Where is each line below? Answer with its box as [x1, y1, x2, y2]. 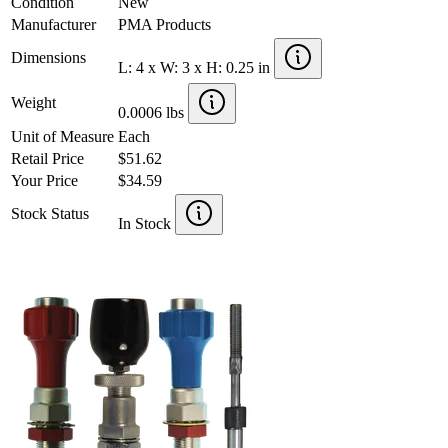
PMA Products [118, 15, 211, 33]
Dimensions [11, 48, 86, 66]
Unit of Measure [11, 127, 114, 145]
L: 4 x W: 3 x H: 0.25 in [118, 58, 274, 76]
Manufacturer [11, 15, 96, 33]
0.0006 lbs [118, 103, 188, 121]
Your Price [11, 171, 78, 189]
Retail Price [11, 149, 84, 167]
